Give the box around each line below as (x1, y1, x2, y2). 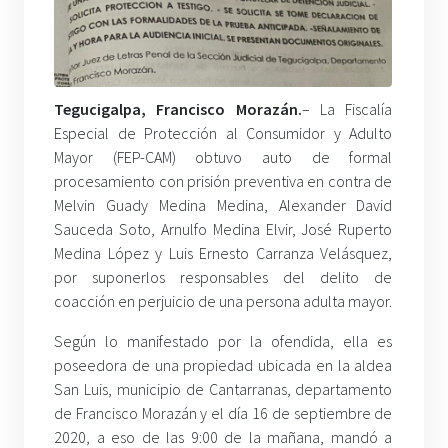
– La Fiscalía (301, 99, 393, 120)
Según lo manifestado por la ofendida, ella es (54, 331, 393, 352)
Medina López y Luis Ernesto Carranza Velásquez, (54, 243, 393, 264)
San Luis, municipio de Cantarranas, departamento (54, 379, 393, 400)
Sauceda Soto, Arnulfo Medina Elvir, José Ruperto (54, 219, 393, 240)
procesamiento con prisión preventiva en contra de (54, 171, 393, 192)
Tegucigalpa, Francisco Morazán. (54, 99, 302, 120)
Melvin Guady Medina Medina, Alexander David (54, 195, 393, 216)
